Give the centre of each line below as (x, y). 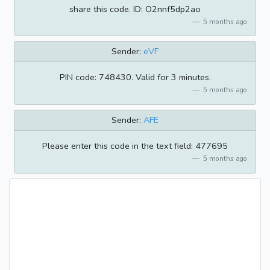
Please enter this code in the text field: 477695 (135, 146)
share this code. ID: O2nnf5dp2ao (135, 9)
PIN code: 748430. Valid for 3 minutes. (135, 77)
